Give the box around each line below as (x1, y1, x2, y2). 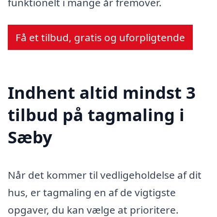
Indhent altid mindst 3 (8, 80, 196, 104)
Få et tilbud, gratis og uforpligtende (15, 31, 185, 45)
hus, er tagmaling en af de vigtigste (8, 185, 176, 199)
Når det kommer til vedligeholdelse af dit (8, 168, 201, 182)
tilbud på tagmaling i (8, 103, 185, 126)
